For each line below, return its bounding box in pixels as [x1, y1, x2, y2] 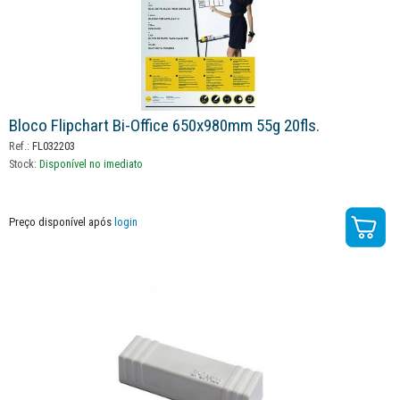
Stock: [9, 156, 39, 171]
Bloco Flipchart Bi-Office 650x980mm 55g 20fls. [9, 114, 320, 136]
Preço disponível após [9, 214, 114, 229]
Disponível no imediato [39, 156, 143, 171]
